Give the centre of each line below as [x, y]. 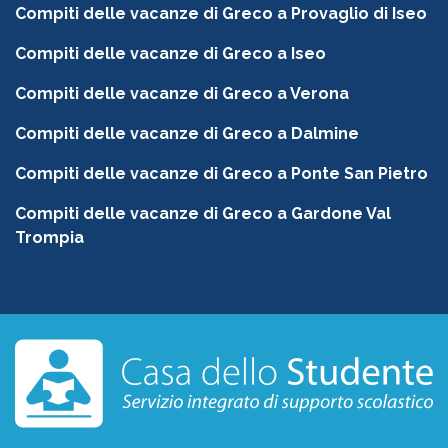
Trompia [49, 238]
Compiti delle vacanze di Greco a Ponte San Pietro [221, 174]
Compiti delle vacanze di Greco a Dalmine [187, 134]
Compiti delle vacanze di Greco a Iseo [170, 54]
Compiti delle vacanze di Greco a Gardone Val [203, 214]
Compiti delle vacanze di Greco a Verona [182, 94]
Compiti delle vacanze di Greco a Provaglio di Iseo [221, 14]
